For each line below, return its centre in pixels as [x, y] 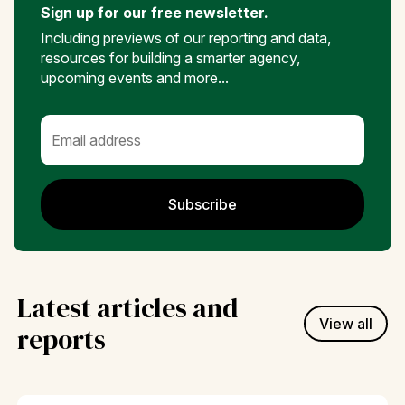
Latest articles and [127, 308]
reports [61, 339]
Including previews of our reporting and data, [186, 38]
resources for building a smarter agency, [170, 58]
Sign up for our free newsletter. [155, 13]
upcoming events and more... [135, 78]
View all [346, 324]
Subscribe [202, 204]
